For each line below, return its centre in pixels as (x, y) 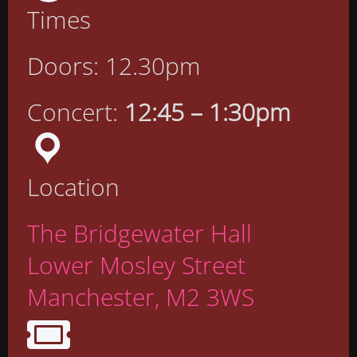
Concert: (76, 112)
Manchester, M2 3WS (141, 297)
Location (73, 187)
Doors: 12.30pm (114, 66)
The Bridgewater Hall (139, 233)
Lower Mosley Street (136, 265)
